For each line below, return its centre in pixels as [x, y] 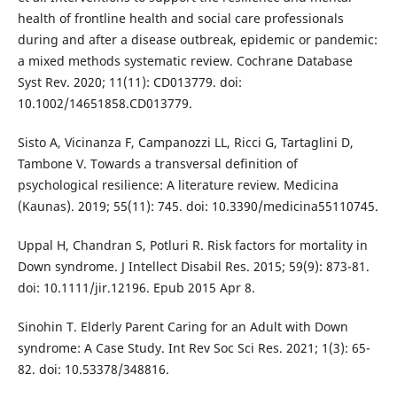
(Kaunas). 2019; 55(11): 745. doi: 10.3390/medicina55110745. [198, 206]
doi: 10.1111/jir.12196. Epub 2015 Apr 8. [136, 288]
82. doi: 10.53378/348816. [93, 370]
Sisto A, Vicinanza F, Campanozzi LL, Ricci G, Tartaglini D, [185, 143]
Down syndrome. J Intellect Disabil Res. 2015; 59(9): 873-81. [193, 267]
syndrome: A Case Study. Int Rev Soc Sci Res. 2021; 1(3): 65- [194, 348]
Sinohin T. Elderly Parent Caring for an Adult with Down [183, 327]
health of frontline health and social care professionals [180, 19]
